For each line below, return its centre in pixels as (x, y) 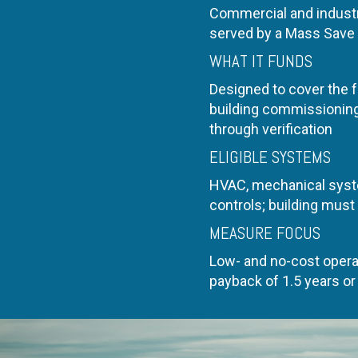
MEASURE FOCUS (265, 233)
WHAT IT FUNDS (261, 61)
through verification (271, 129)
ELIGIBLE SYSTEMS (270, 157)
